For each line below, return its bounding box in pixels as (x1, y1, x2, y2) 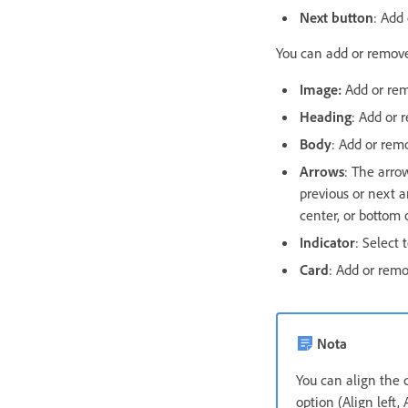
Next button (300, 7, 373, 26)
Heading (300, 107, 352, 126)
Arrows (300, 161, 344, 180)
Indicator (300, 232, 355, 251)
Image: (300, 79, 345, 98)
